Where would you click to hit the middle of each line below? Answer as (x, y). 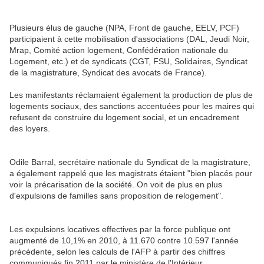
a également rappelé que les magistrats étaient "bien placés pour (131, 174)
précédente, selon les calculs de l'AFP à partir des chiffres (117, 252)
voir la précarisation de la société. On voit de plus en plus (116, 185)
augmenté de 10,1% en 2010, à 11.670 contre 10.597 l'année (124, 241)
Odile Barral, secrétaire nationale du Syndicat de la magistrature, (130, 162)
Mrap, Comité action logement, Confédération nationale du (119, 50)
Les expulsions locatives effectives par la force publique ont (120, 230)
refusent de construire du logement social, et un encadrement (124, 118)
